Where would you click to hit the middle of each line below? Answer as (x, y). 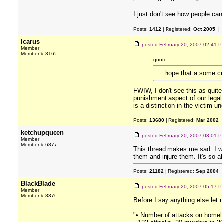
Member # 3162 (39, 53)
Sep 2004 (207, 171)
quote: (161, 60)
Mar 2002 (207, 120)
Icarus (30, 41)
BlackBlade (38, 184)
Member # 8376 (39, 195)
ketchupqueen (42, 133)
